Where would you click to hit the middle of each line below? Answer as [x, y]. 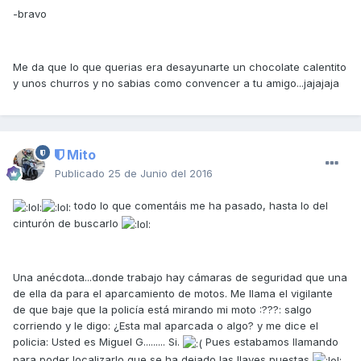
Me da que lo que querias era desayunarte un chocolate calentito [180, 67]
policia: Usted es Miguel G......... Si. [98, 342]
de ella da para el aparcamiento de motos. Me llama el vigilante [173, 294]
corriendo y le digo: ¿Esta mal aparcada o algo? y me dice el [166, 326]
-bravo [30, 14]
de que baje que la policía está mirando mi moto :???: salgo [162, 310]
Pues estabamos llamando [270, 342]
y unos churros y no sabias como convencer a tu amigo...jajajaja [176, 83]
